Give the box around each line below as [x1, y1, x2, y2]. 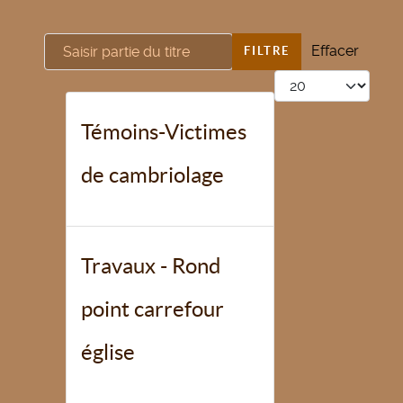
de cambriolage [81, 162, 224, 187]
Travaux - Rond [81, 253, 220, 278]
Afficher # [273, 74, 338, 92]
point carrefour [81, 296, 224, 321]
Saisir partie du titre [43, 37, 170, 55]
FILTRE [244, 44, 290, 58]
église [81, 339, 135, 364]
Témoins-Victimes [81, 119, 246, 144]
